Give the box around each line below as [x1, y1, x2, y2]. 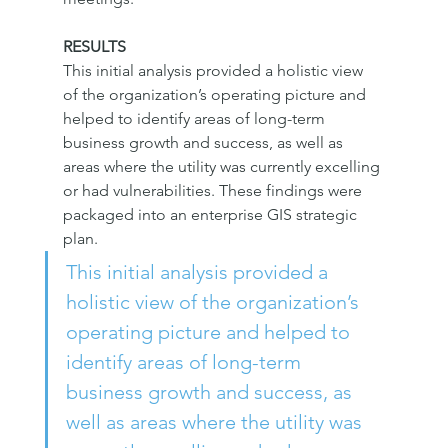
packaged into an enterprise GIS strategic [62, 204, 361, 224]
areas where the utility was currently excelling [62, 156, 384, 176]
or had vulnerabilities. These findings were [62, 180, 366, 200]
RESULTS [62, 36, 126, 56]
